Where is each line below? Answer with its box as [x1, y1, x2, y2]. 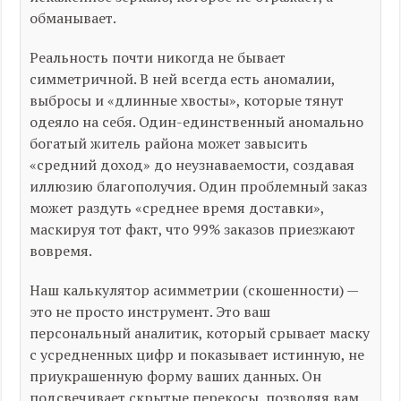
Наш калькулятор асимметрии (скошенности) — [30, 280, 359, 300]
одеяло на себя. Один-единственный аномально [30, 112, 364, 132]
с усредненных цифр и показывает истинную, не [30, 345, 365, 364]
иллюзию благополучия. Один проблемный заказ [30, 176, 368, 196]
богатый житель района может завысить [30, 133, 309, 153]
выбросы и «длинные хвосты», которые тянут [30, 90, 345, 110]
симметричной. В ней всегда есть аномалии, [30, 69, 336, 89]
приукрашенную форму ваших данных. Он [30, 366, 322, 386]
